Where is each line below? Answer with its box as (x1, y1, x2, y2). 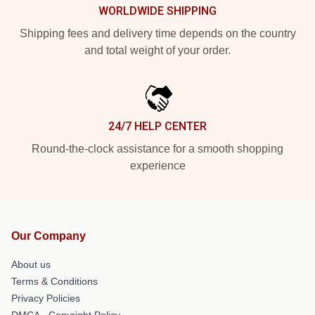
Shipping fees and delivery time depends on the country (19, 27, 296, 39)
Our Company (11, 229, 86, 242)
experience (129, 159, 186, 172)
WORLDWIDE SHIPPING (98, 4, 217, 18)
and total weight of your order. (84, 44, 231, 56)
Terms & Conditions (11, 275, 98, 287)
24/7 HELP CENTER (108, 119, 207, 133)
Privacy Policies (11, 292, 80, 304)
